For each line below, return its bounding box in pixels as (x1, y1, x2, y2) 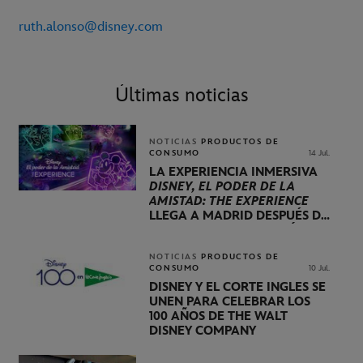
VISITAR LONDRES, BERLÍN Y (148, 222, 314, 238)
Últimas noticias (114, 83, 249, 108)
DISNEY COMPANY (148, 322, 256, 339)
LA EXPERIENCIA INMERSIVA (148, 164, 318, 180)
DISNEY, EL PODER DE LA (148, 178, 295, 194)
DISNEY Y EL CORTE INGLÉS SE (148, 279, 326, 295)
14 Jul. (308, 147, 330, 158)
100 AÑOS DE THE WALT (148, 308, 288, 324)
